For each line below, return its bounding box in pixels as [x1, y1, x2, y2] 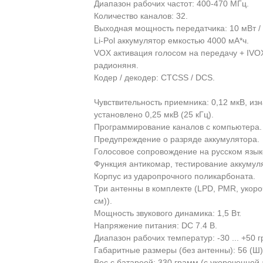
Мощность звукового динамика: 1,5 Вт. [94, 208, 242, 218]
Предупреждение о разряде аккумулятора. [94, 134, 260, 144]
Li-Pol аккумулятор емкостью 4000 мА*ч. [94, 36, 249, 46]
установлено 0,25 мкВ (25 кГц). [94, 110, 214, 120]
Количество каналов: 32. [94, 11, 188, 21]
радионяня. [94, 60, 139, 70]
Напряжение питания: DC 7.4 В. [94, 221, 218, 231]
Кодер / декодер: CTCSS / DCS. [94, 73, 215, 83]
